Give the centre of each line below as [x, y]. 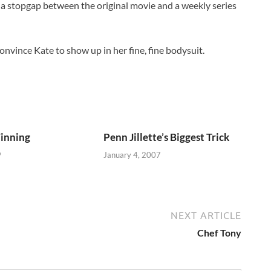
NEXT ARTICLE [206, 215]
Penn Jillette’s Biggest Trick [167, 137]
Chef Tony [219, 232]
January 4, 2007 [132, 155]
